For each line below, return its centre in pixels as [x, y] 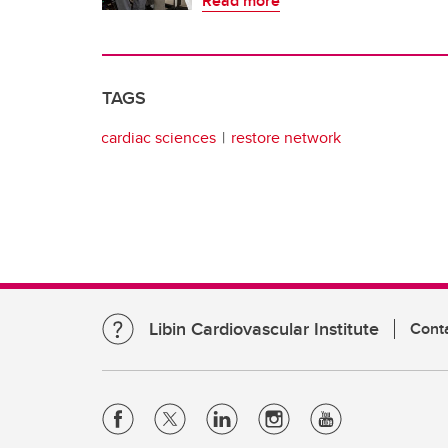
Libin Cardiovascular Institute [264, 329]
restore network [286, 137]
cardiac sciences [158, 137]
